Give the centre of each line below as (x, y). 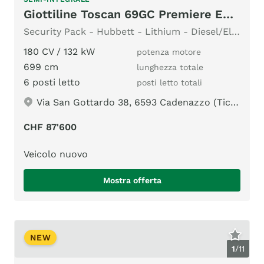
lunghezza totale (170, 67)
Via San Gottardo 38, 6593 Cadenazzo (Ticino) (134, 102)
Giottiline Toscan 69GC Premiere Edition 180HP (228, 14)
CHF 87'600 (50, 127)
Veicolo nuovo (56, 154)
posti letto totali (169, 82)
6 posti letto (52, 82)
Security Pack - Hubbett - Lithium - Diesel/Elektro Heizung (236, 31)
